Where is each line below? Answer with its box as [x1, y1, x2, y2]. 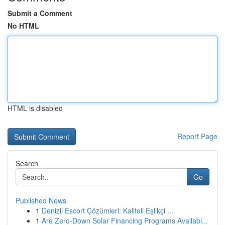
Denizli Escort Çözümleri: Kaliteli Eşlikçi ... [42, 205, 173, 215]
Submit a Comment [8, 8, 72, 18]
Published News [16, 195, 66, 205]
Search [16, 158, 38, 168]
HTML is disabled [8, 103, 63, 113]
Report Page [177, 131, 217, 141]
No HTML [8, 21, 39, 31]
